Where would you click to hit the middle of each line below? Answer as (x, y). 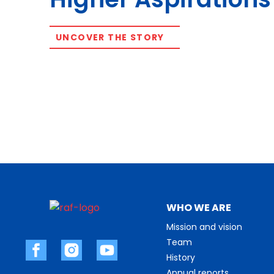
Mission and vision (204, 227)
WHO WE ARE (199, 207)
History (181, 257)
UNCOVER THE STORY (110, 38)
